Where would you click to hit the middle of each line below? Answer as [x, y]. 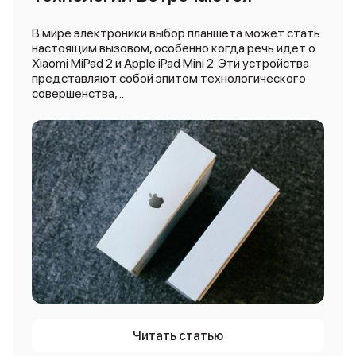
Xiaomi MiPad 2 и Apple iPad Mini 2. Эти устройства [170, 63]
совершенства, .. [78, 93]
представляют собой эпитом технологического [169, 78]
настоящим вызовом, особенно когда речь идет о [174, 48]
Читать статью [178, 335]
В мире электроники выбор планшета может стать [176, 33]
